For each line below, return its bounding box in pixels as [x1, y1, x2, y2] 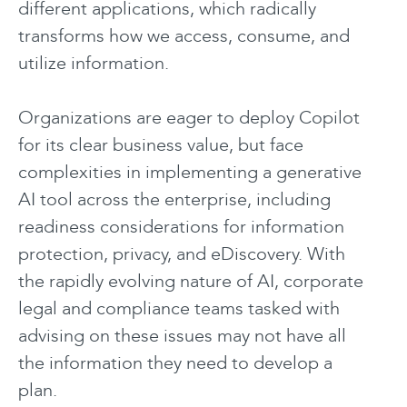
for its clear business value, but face [18, 133, 303, 155]
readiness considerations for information [18, 214, 344, 237]
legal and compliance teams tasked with [18, 296, 340, 319]
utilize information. [18, 51, 177, 74]
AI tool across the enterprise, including [18, 187, 331, 210]
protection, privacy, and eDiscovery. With [18, 242, 345, 264]
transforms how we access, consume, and [18, 24, 350, 46]
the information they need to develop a [18, 351, 333, 373]
